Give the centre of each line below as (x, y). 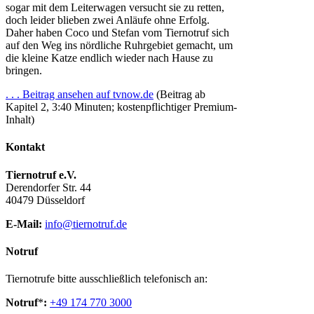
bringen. (24, 70)
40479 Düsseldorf (45, 200)
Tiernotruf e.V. (41, 175)
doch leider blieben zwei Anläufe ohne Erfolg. (108, 20)
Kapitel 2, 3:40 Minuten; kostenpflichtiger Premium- (121, 107)
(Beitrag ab (179, 94)
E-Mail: (24, 224)
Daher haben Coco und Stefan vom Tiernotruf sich (117, 33)
